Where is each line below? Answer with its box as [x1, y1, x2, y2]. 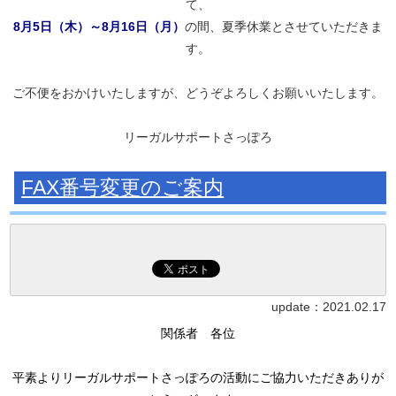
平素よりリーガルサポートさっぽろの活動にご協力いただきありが [12, 371, 384, 385]
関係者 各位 [161, 327, 235, 340]
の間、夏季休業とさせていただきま [185, 19, 383, 34]
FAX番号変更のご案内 [21, 176, 225, 199]
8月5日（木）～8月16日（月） [13, 19, 185, 34]
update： [270, 300, 323, 314]
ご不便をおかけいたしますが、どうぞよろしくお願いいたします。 [12, 86, 384, 100]
